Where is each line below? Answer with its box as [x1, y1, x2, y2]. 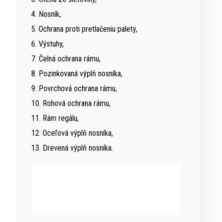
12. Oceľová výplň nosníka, [31, 128, 113, 138]
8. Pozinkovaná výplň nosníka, [31, 69, 122, 79]
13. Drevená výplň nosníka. [31, 143, 113, 153]
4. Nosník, [31, 9, 61, 19]
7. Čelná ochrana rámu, [31, 54, 101, 64]
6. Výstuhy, [31, 39, 64, 49]
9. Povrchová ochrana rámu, [31, 84, 117, 94]
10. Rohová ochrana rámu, [31, 99, 111, 109]
